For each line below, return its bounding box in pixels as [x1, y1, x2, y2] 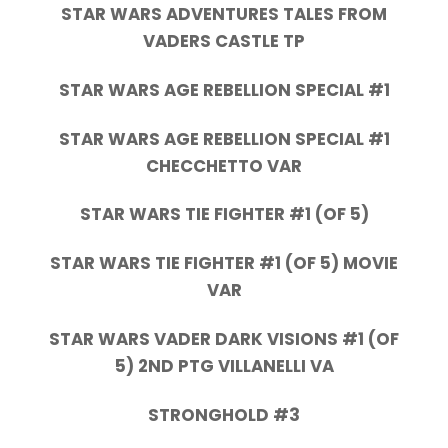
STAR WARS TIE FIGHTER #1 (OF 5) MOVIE [50, 251, 398, 276]
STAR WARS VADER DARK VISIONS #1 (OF [49, 327, 399, 352]
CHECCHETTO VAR [146, 153, 302, 178]
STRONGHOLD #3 [148, 402, 300, 427]
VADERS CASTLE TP [143, 28, 305, 53]
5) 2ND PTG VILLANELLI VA [114, 354, 334, 379]
